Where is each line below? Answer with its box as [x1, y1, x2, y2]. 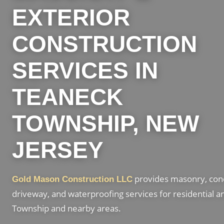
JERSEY [12, 137, 103, 163]
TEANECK [12, 84, 123, 110]
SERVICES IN [12, 57, 158, 83]
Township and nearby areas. [12, 202, 121, 214]
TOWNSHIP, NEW [12, 110, 199, 136]
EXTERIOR [12, 4, 130, 30]
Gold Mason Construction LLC [12, 174, 132, 184]
